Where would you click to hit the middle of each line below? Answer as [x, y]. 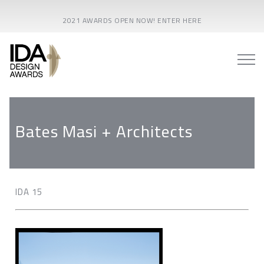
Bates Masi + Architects [104, 131]
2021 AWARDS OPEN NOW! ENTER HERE [132, 20]
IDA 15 [29, 192]
